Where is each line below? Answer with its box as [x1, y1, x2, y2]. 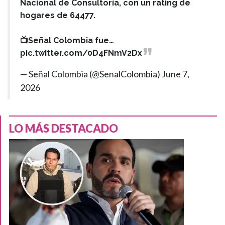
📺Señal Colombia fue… [20, 35, 114, 45]
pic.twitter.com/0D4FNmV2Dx [20, 48, 142, 58]
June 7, [162, 68, 189, 79]
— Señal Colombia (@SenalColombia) [20, 68, 162, 79]
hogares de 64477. [20, 10, 95, 20]
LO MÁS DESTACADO [9, 121, 118, 135]
